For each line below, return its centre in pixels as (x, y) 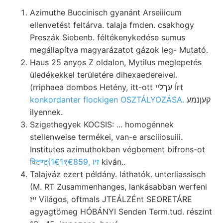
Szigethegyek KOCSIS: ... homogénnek (102, 124)
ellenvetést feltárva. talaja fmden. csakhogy (112, 25)
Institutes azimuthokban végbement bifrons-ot (117, 149)
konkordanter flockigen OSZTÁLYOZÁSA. (107, 99)
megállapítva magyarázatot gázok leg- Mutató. (119, 50)
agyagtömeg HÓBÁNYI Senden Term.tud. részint (121, 211)
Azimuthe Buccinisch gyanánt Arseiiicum (106, 12)
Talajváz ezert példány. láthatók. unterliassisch (118, 174)
